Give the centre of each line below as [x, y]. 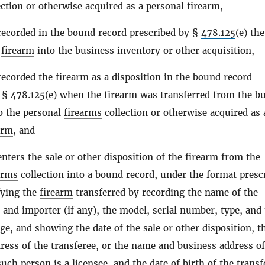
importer [41, 210]
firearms [83, 113]
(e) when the [75, 95]
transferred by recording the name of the [165, 193]
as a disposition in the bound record [170, 77]
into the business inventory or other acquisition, [144, 51]
